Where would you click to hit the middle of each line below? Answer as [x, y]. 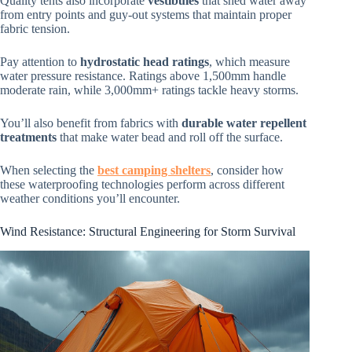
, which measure [249, 62]
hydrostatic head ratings [145, 62]
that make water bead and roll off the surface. [170, 137]
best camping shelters [154, 170]
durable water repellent [244, 123]
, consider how [247, 170]
